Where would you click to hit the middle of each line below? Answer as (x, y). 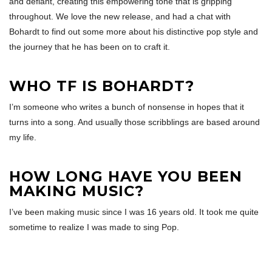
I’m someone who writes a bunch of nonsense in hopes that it (127, 107)
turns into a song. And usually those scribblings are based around (134, 122)
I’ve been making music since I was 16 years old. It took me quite (134, 212)
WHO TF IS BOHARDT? (102, 86)
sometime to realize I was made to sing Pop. (94, 227)
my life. (23, 137)
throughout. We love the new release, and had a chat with (120, 16)
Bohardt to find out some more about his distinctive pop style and (134, 32)
